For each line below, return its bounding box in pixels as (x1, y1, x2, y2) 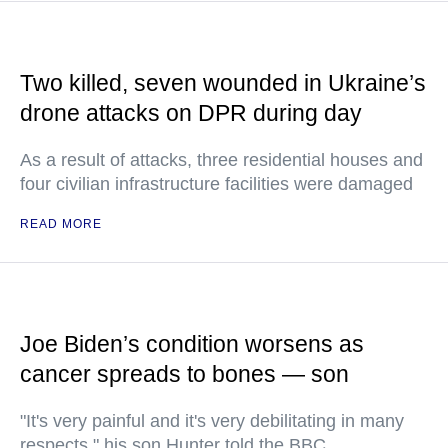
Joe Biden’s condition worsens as (20, 331, 364, 357)
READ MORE (20, 217, 102, 231)
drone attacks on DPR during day (20, 100, 362, 126)
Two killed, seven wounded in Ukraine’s (20, 70, 426, 96)
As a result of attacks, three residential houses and (20, 150, 423, 170)
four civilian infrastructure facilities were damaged (20, 174, 413, 194)
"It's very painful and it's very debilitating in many (20, 411, 404, 431)
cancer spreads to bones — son (20, 361, 349, 387)
